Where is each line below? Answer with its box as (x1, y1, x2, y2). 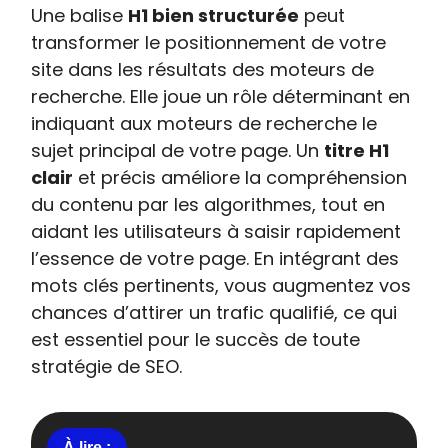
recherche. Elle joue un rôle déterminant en (31, 84, 411, 109)
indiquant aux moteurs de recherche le (31, 111, 378, 136)
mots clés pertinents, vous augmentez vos (31, 273, 412, 298)
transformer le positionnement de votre (31, 30, 387, 55)
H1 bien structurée (128, 3, 300, 28)
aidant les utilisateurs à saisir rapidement (31, 219, 402, 244)
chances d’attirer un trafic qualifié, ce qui (31, 300, 398, 325)
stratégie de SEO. (31, 354, 183, 379)
